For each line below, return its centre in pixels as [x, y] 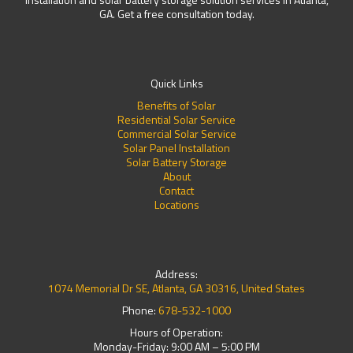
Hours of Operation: [176, 333]
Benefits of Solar [176, 106]
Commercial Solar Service [176, 134]
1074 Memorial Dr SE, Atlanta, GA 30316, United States [176, 288]
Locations [176, 205]
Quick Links [176, 84]
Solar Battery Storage [176, 162]
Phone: [140, 310]
